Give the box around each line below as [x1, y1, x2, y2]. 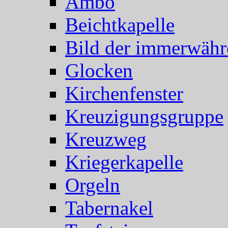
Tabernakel [65, 197, 153, 219]
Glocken [65, 60, 133, 82]
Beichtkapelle [65, 14, 175, 36]
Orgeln [65, 174, 120, 196]
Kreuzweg [65, 128, 147, 151]
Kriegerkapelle [65, 151, 183, 174]
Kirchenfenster [65, 82, 183, 105]
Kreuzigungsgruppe [65, 105, 223, 128]
